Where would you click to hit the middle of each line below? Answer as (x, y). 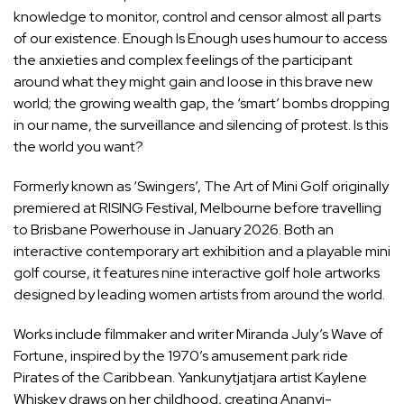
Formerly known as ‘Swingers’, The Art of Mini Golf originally (201, 187)
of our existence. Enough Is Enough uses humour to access (200, 39)
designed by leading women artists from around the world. (199, 295)
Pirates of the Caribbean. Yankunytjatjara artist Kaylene (190, 378)
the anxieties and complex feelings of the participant (183, 60)
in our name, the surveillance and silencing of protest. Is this (201, 125)
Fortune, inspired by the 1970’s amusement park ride (181, 356)
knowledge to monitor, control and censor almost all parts (197, 17)
